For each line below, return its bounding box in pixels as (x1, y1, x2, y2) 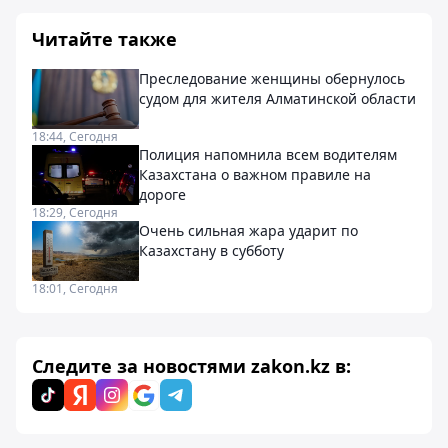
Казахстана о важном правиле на (139, 165, 371, 184)
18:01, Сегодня (32, 280, 118, 297)
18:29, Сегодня (32, 204, 118, 221)
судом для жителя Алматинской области (139, 89, 416, 108)
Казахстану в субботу (139, 241, 284, 260)
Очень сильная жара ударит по (139, 221, 358, 240)
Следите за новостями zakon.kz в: (32, 354, 351, 378)
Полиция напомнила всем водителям (139, 145, 397, 164)
